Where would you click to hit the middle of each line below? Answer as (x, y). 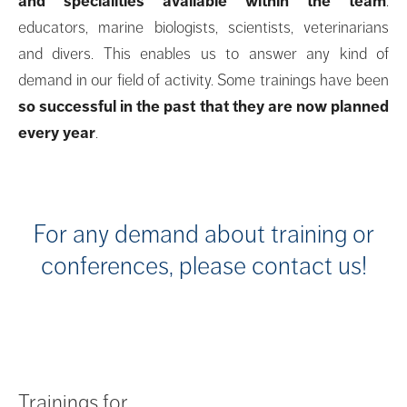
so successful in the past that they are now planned (203, 106)
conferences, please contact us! (203, 265)
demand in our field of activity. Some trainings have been (203, 79)
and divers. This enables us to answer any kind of (203, 53)
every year (57, 132)
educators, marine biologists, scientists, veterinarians (203, 27)
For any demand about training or (203, 233)
